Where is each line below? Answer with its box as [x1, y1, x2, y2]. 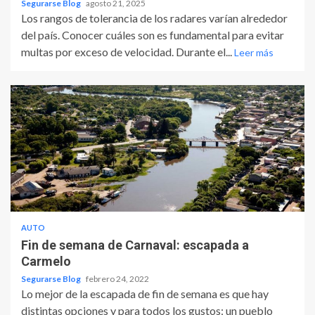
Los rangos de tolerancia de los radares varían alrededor [21, 11, 288, 25]
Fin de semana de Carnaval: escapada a [21, 238, 249, 253]
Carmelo [21, 254, 71, 269]
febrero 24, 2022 [86, 274, 149, 285]
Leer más [234, 46, 274, 59]
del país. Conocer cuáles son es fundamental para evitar [21, 28, 284, 42]
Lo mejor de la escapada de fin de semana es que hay [21, 287, 269, 301]
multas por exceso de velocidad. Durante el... [21, 45, 234, 59]
